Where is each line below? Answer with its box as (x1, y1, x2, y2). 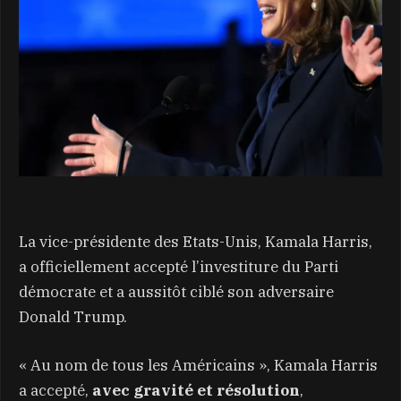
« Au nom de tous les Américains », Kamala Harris (19, 354, 378, 375)
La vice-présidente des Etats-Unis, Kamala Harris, (19, 231, 372, 252)
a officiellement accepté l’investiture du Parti (19, 256, 338, 277)
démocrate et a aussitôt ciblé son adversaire (19, 281, 334, 302)
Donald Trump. (19, 306, 127, 327)
